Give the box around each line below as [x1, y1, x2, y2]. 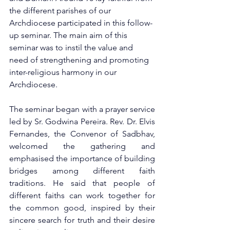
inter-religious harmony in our [9, 67, 119, 77]
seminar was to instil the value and [9, 43, 135, 52]
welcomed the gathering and [9, 141, 155, 151]
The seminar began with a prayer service [9, 104, 155, 114]
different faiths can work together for [9, 190, 155, 200]
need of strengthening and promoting [9, 55, 151, 65]
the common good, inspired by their [9, 203, 155, 213]
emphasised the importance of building [9, 154, 155, 163]
